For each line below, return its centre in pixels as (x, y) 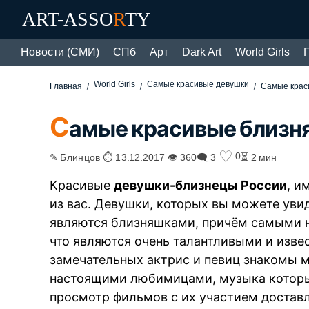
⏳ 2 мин (259, 156)
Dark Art (202, 52)
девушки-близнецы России (201, 185)
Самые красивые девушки (198, 84)
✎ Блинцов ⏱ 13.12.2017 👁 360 (123, 156)
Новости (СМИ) (60, 52)
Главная (66, 86)
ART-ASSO (68, 19)
